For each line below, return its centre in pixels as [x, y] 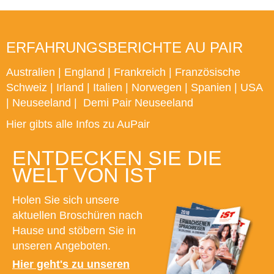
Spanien [211, 88]
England [84, 72]
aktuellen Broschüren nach [77, 216]
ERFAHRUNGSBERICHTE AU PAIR [124, 48]
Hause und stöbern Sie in [74, 231]
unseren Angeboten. [61, 246]
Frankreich [140, 72]
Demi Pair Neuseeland [138, 103]
